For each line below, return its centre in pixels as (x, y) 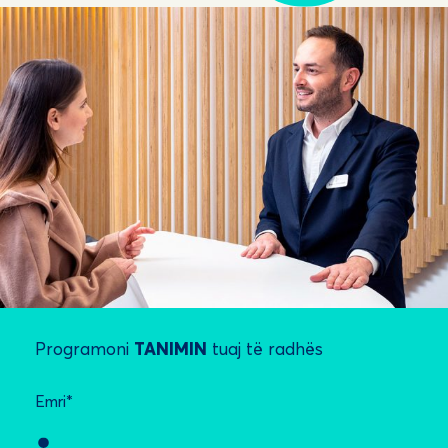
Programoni (85, 348)
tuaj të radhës (265, 348)
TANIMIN (171, 348)
